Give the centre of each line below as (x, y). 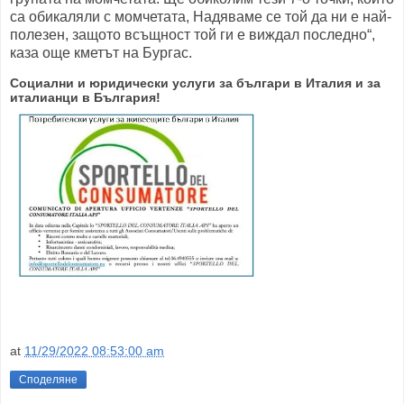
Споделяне (48, 379)
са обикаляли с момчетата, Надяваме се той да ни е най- (201, 16)
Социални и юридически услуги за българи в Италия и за (195, 83)
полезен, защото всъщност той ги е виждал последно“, (193, 34)
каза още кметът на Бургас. (101, 52)
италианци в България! (85, 98)
